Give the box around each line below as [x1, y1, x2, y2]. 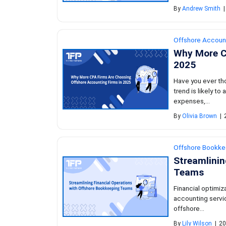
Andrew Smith [182, 5, 220, 13]
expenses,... [174, 96, 210, 105]
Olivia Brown [182, 112, 217, 120]
